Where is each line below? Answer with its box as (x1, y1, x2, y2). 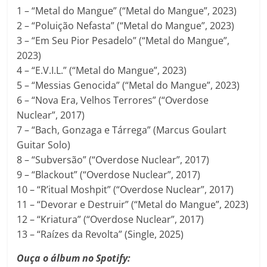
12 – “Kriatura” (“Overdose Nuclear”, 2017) (17, 212, 204, 226)
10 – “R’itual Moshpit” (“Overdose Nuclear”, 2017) (17, 182, 234, 196)
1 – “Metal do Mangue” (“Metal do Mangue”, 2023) (17, 4, 237, 17)
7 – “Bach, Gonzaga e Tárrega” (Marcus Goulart (17, 123, 227, 136)
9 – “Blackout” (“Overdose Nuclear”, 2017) (17, 167, 201, 181)
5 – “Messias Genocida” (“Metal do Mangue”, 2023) (17, 78, 240, 92)
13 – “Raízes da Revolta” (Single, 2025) (17, 227, 184, 241)
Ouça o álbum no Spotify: (17, 251, 131, 265)
